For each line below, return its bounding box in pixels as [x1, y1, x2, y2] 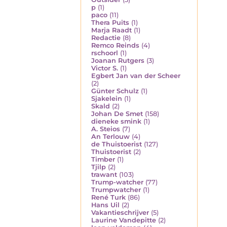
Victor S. [91, 64, 118, 72]
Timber [91, 155, 115, 163]
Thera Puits [91, 18, 129, 26]
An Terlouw [91, 132, 130, 140]
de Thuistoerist [91, 140, 142, 148]
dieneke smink [91, 117, 141, 125]
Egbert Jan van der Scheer [91, 71, 180, 80]
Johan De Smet [91, 109, 143, 118]
